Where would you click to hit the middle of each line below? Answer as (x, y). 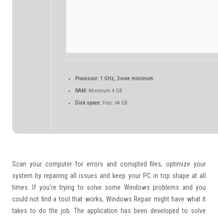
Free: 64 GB (114, 103)
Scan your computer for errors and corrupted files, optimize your (109, 164)
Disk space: (88, 103)
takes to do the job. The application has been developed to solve (109, 210)
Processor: (87, 78)
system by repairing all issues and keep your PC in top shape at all (109, 175)
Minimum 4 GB (104, 91)
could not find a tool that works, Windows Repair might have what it (109, 199)
